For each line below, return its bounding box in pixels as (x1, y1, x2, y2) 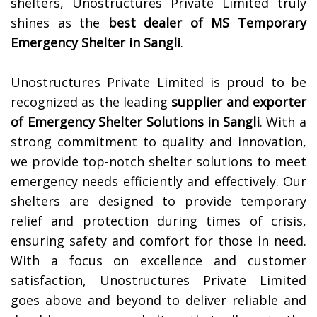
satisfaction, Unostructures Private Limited (11, 272, 306, 289)
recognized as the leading (11, 93, 172, 111)
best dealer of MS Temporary (108, 14, 307, 32)
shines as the (11, 14, 108, 32)
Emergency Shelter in (11, 34, 140, 52)
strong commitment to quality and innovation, (11, 133, 306, 151)
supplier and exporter (171, 93, 307, 111)
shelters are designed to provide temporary (11, 192, 306, 210)
